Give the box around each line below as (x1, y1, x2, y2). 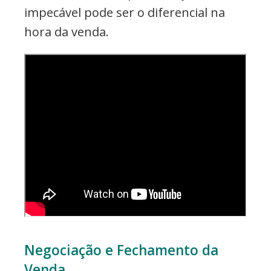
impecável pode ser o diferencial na (24, 4, 225, 21)
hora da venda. (24, 23, 109, 40)
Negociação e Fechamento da (24, 240, 218, 260)
